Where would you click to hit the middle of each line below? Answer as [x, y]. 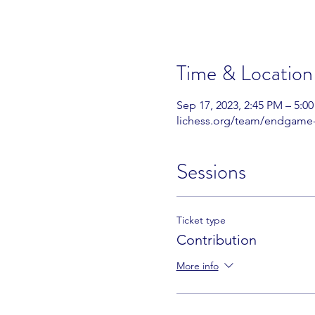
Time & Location [244, 73]
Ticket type [201, 220]
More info [197, 266]
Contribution [216, 240]
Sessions [211, 172]
